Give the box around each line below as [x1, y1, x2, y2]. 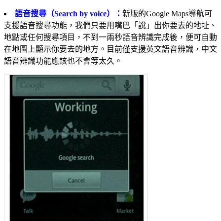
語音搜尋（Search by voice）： [15, 9, 122, 18]
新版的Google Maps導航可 [122, 9, 212, 18]
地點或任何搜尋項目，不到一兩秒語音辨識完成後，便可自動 [4, 33, 217, 42]
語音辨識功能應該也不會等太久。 [4, 57, 122, 66]
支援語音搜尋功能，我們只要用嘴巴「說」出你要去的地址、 [4, 21, 217, 30]
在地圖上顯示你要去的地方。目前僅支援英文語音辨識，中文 [4, 45, 217, 54]
